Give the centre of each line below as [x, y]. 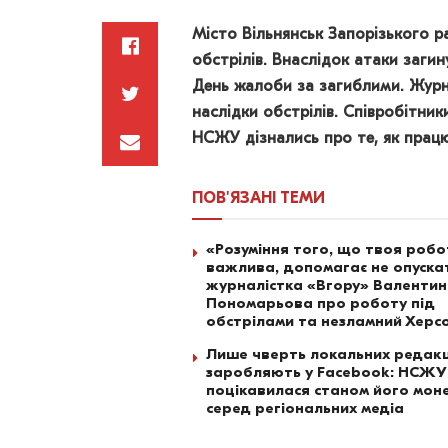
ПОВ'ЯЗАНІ [234, 198]
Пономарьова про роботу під [320, 303]
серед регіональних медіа [305, 408]
